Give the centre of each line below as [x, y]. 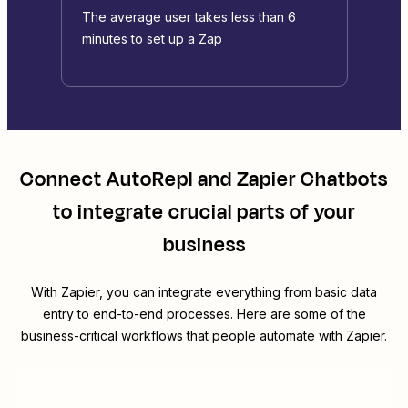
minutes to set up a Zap [152, 39]
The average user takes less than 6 [189, 17]
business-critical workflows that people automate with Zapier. [204, 336]
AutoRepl [150, 180]
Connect [63, 180]
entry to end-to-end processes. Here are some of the [204, 314]
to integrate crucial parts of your [204, 213]
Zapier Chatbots [312, 180]
